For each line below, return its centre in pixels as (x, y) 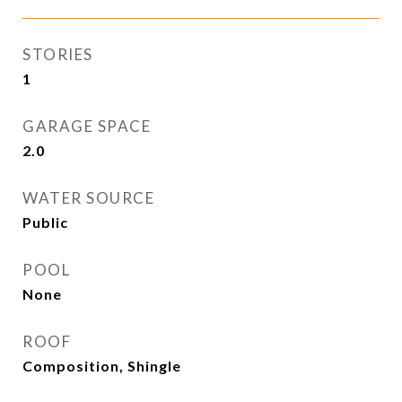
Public (45, 222)
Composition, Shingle (102, 366)
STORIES (58, 54)
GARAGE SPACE (87, 126)
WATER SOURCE (88, 198)
